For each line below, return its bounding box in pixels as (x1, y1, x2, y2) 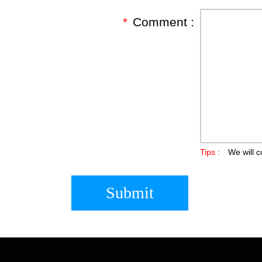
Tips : (200, 147, 220, 157)
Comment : (133, 15, 194, 29)
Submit (106, 183, 154, 202)
